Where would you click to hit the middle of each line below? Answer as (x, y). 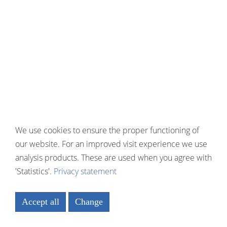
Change (89, 202)
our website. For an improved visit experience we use (111, 144)
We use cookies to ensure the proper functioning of (107, 130)
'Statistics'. (33, 171)
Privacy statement (85, 171)
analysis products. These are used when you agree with (113, 157)
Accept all (41, 202)
